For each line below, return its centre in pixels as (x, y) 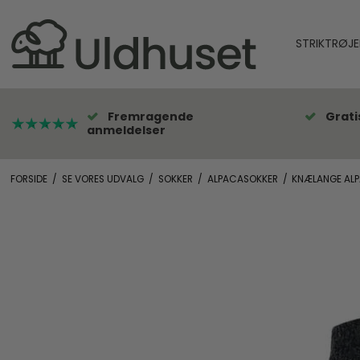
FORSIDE (29, 179)
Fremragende (151, 116)
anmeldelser (126, 130)
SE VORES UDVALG (102, 179)
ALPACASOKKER (242, 179)
